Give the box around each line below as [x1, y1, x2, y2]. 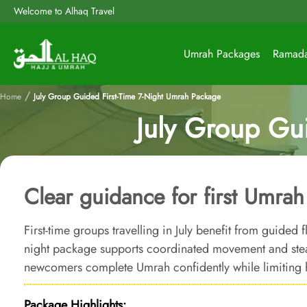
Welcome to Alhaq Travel [14, 4, 114, 18]
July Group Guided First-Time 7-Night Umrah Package [34, 90, 221, 103]
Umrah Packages [184, 46, 260, 62]
